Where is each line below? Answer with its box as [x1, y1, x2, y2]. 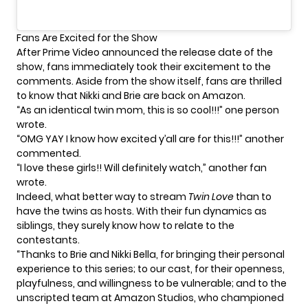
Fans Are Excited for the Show [16, 30, 157, 45]
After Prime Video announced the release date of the [16, 45, 273, 59]
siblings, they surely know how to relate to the [16, 218, 234, 232]
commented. [16, 146, 81, 160]
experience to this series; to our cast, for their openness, [16, 261, 285, 276]
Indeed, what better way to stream [16, 189, 188, 203]
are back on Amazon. [143, 88, 245, 102]
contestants [16, 232, 78, 247]
